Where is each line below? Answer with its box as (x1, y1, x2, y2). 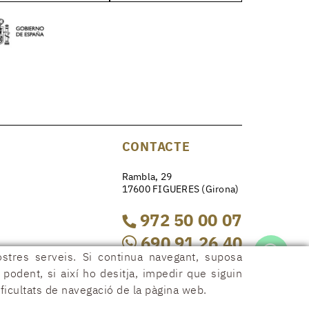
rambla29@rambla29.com (121, 268, 237, 281)
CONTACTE (121, 139, 190, 154)
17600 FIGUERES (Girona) (121, 183, 239, 195)
